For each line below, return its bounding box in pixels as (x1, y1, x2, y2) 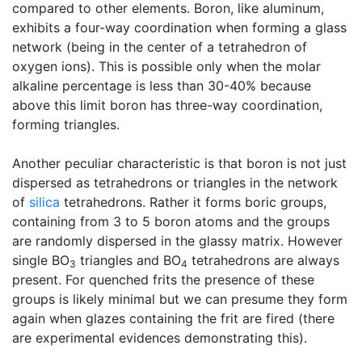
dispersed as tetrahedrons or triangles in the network (12, 175, 338, 191)
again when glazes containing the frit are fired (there (12, 310, 335, 326)
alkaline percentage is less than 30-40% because (12, 78, 311, 94)
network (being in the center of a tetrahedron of (12, 39, 307, 55)
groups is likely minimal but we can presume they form (12, 291, 347, 307)
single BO (12, 252, 69, 268)
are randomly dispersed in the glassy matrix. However (12, 233, 343, 249)
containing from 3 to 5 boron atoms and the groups (12, 213, 330, 229)
